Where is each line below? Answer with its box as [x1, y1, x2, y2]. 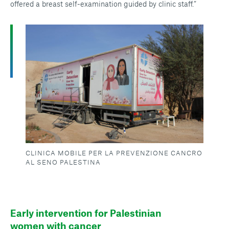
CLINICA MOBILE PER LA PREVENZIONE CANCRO [26, 149, 202, 157]
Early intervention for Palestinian [10, 207, 162, 219]
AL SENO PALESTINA [26, 158, 101, 167]
